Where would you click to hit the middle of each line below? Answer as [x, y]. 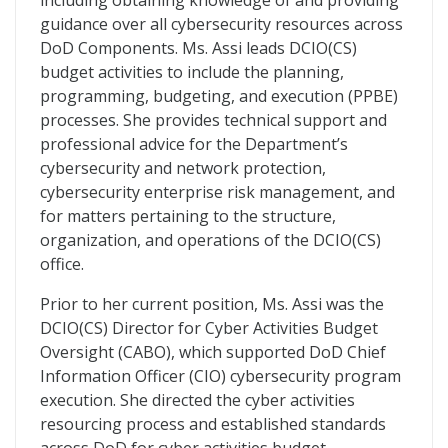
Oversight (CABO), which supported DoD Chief [213, 352]
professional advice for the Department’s [194, 144]
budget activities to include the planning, [192, 72]
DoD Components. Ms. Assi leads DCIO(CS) [198, 48]
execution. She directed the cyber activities [197, 400]
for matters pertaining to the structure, [188, 216]
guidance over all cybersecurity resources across [221, 24]
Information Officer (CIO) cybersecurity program [220, 376]
